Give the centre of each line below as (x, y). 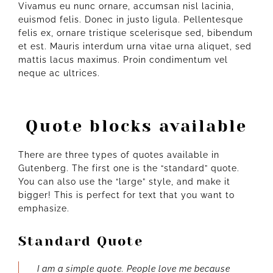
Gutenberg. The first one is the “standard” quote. (129, 168)
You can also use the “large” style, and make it (124, 182)
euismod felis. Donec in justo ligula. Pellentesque (131, 20)
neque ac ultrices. (59, 73)
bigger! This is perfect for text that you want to (126, 195)
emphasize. (44, 209)
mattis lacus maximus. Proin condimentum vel (123, 60)
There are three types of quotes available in (119, 155)
